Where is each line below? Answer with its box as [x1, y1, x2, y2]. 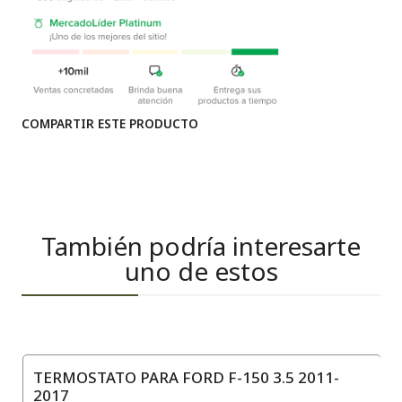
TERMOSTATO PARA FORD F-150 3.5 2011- [33, 366, 339, 388]
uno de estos [124, 253, 278, 288]
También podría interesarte [41, 228, 361, 263]
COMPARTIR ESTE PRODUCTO [22, 114, 198, 132]
